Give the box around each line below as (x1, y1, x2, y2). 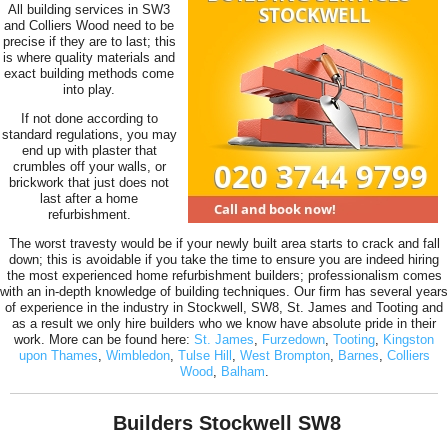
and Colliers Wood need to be (4, 17, 174, 33)
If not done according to (20, 110, 158, 126)
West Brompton (239, 347, 330, 363)
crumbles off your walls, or (12, 158, 166, 174)
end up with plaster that (21, 142, 157, 158)
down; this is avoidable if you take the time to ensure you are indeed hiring (9, 251, 439, 267)
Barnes (337, 347, 379, 363)
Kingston (383, 331, 434, 347)
